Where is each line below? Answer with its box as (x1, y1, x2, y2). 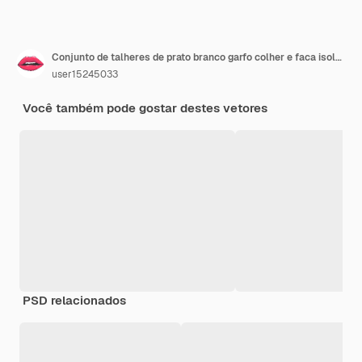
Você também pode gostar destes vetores (23, 100, 267, 116)
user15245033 (52, 68, 118, 82)
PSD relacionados (23, 293, 126, 309)
